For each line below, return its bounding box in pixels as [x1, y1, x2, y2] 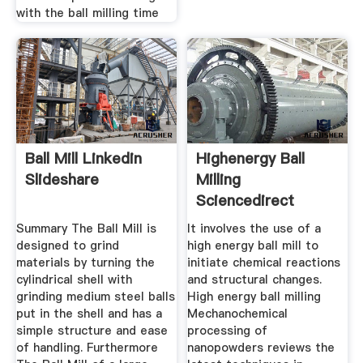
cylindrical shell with [15, 271, 132, 288]
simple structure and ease [15, 322, 168, 340]
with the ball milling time [15, 4, 159, 21]
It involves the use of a [187, 220, 322, 237]
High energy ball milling [187, 288, 322, 305]
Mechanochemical [187, 305, 288, 322]
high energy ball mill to [187, 237, 319, 254]
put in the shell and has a [15, 305, 162, 322]
